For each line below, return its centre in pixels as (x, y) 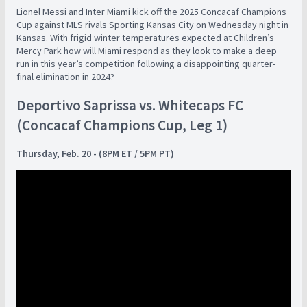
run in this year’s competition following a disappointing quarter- (146, 63)
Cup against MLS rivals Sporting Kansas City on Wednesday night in (152, 24)
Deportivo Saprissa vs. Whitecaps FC (130, 106)
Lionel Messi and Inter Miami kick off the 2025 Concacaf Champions (151, 11)
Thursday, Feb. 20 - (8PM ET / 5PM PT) (95, 153)
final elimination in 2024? (65, 76)
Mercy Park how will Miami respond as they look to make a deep (147, 50)
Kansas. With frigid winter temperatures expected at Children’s (145, 37)
